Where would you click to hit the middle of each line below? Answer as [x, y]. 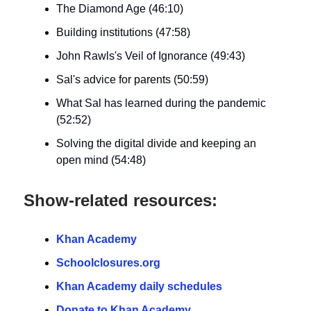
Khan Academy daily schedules [139, 286]
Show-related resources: [120, 200]
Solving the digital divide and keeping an [156, 143]
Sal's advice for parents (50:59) [132, 79]
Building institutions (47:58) [123, 32]
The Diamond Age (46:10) [120, 9]
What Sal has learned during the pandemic [161, 103]
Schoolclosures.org [108, 263]
